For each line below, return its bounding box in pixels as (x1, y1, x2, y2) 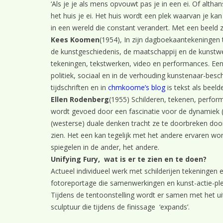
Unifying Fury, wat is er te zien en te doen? (51, 154, 207, 164)
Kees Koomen (51, 35, 100, 44)
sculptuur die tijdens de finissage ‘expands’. (51, 202, 190, 212)
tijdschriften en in (51, 83, 108, 92)
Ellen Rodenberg (51, 95, 109, 104)
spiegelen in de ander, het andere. (51, 142, 159, 152)
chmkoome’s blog (108, 83, 165, 92)
